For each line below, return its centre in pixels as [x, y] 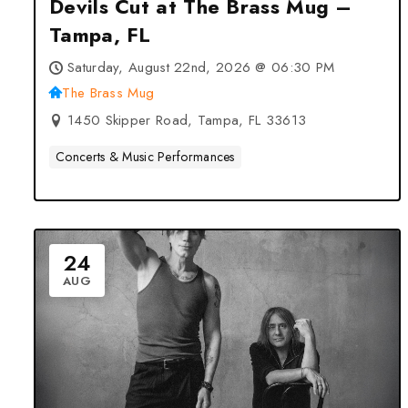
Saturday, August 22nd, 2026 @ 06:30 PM [201, 67]
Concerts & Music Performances [145, 157]
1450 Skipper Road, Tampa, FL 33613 [187, 120]
